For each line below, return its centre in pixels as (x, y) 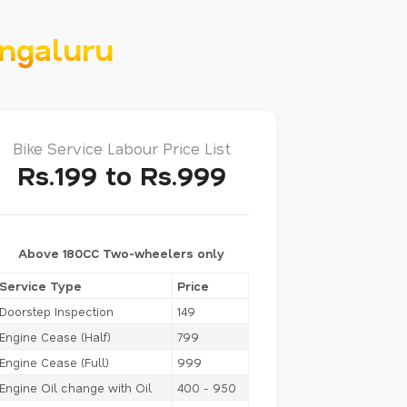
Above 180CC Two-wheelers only (121, 253)
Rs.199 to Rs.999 (121, 174)
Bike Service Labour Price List (121, 148)
